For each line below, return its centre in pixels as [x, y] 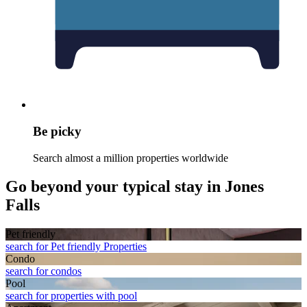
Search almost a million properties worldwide [131, 158]
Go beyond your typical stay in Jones [135, 187]
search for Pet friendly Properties [76, 247]
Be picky [57, 131]
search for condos [44, 271]
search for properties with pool [71, 296]
